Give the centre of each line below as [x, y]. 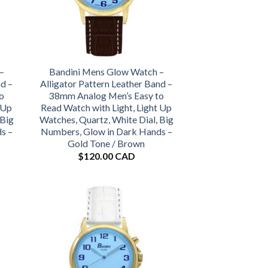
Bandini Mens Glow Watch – [106, 71]
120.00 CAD [109, 156]
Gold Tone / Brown [106, 143]
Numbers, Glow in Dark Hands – [106, 131]
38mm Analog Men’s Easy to [106, 95]
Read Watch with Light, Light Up [106, 107]
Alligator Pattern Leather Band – [106, 83]
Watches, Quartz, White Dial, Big [106, 119]
